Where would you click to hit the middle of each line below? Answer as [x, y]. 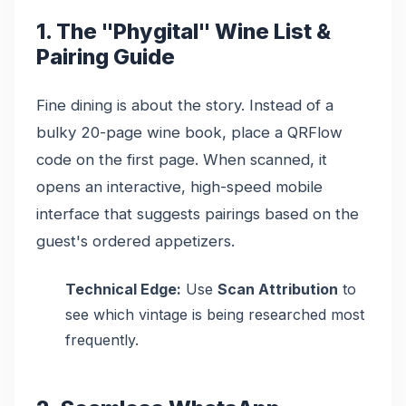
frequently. [102, 339]
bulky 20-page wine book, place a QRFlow [189, 132]
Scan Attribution [278, 289]
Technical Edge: [123, 289]
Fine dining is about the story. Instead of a [185, 105]
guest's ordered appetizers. [135, 241]
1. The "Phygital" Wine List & [184, 31]
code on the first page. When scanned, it [182, 159]
